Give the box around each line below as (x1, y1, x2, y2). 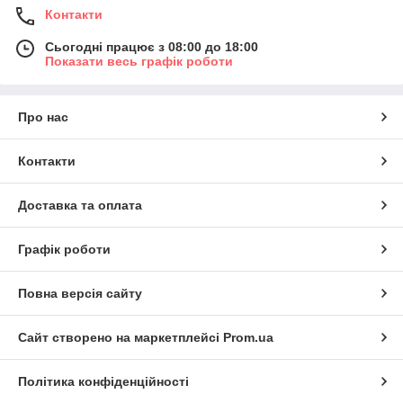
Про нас (18, 110, 68, 125)
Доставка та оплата (18, 198, 142, 213)
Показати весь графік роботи (45, 54, 233, 69)
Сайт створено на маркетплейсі (18, 330, 223, 345)
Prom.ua (223, 330, 273, 345)
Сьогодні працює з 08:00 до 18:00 (45, 40, 258, 55)
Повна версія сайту (18, 286, 142, 301)
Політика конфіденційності (18, 374, 189, 390)
